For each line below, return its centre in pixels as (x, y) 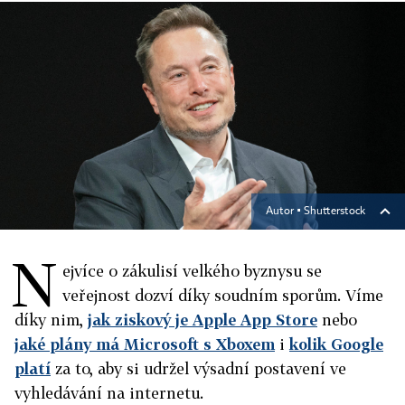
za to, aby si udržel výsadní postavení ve (198, 368)
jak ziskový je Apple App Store (202, 320)
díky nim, (51, 320)
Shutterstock (334, 212)
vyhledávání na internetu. (109, 393)
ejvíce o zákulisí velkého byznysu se (192, 271)
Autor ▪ (285, 212)
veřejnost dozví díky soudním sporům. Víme (223, 295)
